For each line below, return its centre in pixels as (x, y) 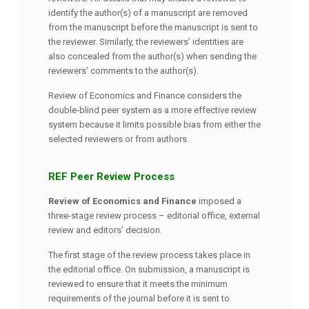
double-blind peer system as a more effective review (152, 110)
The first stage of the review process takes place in (149, 255)
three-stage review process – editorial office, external (154, 215)
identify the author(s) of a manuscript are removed (148, 12)
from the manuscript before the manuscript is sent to (153, 27)
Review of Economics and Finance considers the (144, 95)
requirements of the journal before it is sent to (139, 298)
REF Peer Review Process (111, 176)
